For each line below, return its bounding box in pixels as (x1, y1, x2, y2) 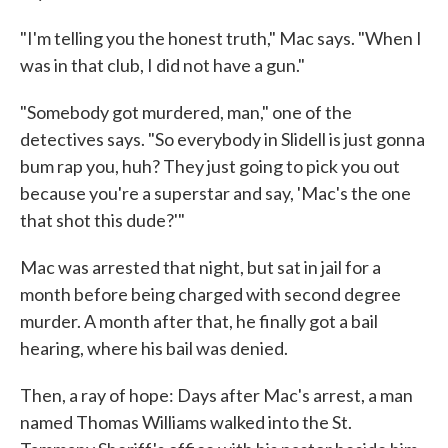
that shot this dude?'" (20, 209, 185, 232)
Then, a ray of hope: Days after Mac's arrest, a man (20, 384, 413, 407)
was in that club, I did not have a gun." (20, 54, 305, 77)
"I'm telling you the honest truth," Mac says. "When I (20, 27, 422, 50)
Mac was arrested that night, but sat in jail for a (20, 256, 381, 279)
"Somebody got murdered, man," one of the (20, 101, 352, 124)
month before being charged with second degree (20, 283, 401, 306)
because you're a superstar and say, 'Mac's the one (20, 182, 411, 205)
